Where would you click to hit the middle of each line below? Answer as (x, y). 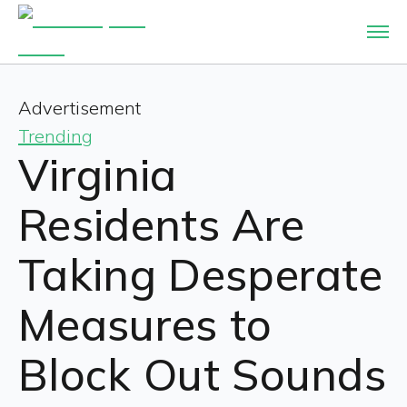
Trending (55, 136)
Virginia (98, 174)
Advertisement (79, 108)
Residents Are (162, 224)
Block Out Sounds (203, 374)
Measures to (145, 324)
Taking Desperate (201, 274)
